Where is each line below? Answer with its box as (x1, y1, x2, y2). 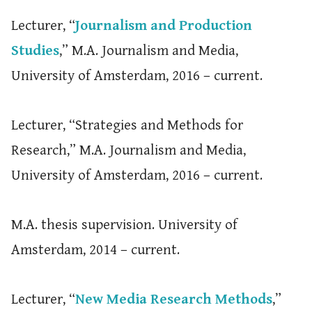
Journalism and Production (75, 17, 252, 34)
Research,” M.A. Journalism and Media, (10, 142, 246, 159)
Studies (10, 42, 59, 59)
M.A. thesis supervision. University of (10, 217, 237, 233)
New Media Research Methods (75, 291, 272, 308)
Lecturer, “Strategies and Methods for (10, 117, 243, 134)
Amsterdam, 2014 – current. (10, 242, 180, 258)
